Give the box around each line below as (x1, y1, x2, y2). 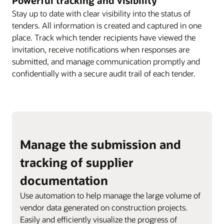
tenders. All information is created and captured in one (12, 20, 201, 31)
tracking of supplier (20, 154, 133, 170)
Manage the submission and (20, 136, 181, 152)
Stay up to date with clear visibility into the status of (12, 8, 190, 19)
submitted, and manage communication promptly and (12, 56, 200, 67)
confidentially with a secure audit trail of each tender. (12, 68, 195, 79)
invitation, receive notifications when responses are (12, 44, 189, 55)
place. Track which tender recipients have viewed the (12, 32, 195, 43)
